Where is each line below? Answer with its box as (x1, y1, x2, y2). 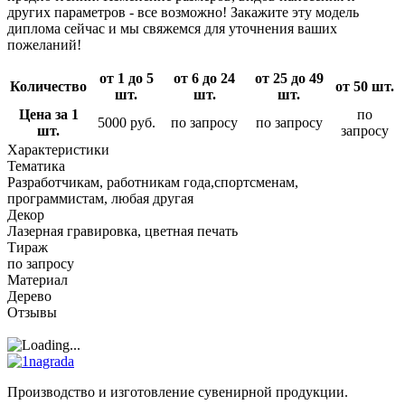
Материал (7, 271, 68, 287)
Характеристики (7, 141, 109, 157)
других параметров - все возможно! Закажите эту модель (7, 4, 359, 20)
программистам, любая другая (7, 190, 193, 206)
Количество (10, 78, 87, 94)
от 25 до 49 (254, 70, 324, 86)
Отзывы (7, 304, 57, 320)
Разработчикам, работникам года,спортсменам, (7, 174, 298, 190)
